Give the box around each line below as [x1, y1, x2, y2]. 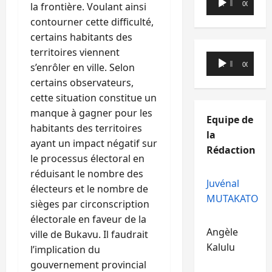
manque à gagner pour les [30, 106, 152, 120]
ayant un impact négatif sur [30, 137, 157, 151]
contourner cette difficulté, [30, 15, 154, 29]
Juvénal [206, 177, 239, 190]
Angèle [206, 225, 238, 239]
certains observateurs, [30, 76, 134, 90]
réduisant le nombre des [30, 167, 143, 181]
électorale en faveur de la [30, 212, 146, 226]
